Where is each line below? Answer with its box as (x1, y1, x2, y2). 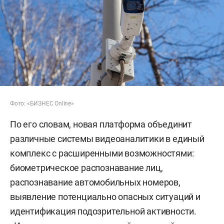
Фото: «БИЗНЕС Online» (10, 99, 74, 107)
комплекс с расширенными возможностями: (10, 147, 194, 158)
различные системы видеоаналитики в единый (10, 133, 204, 144)
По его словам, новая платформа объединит (10, 118, 192, 129)
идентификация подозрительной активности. (10, 205, 196, 216)
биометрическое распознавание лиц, (10, 162, 163, 173)
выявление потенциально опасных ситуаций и (10, 191, 200, 202)
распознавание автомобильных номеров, (10, 176, 180, 187)
